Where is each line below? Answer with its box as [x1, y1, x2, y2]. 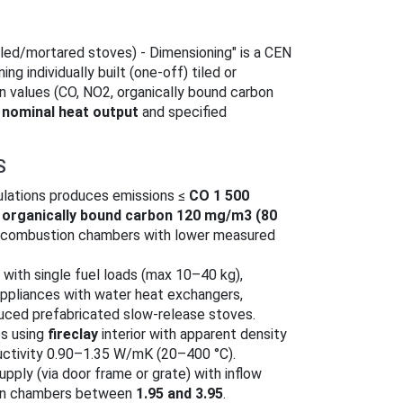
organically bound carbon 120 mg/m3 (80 [2, 207, 277, 225]
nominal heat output [2, 103, 139, 121]
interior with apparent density [98, 326, 287, 344]
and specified [139, 103, 227, 121]
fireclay [48, 326, 98, 344]
